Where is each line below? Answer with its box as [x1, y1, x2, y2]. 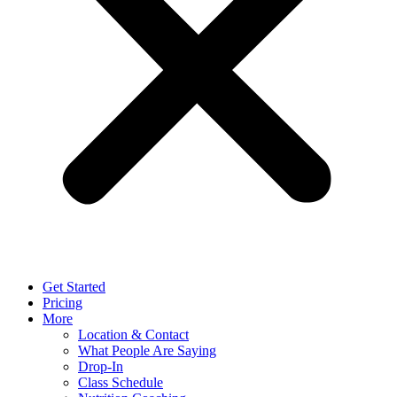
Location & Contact [78, 326, 189, 342]
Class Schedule [78, 374, 163, 390]
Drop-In [78, 358, 123, 374]
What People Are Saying [78, 342, 216, 358]
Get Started [43, 278, 105, 294]
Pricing [43, 294, 82, 310]
